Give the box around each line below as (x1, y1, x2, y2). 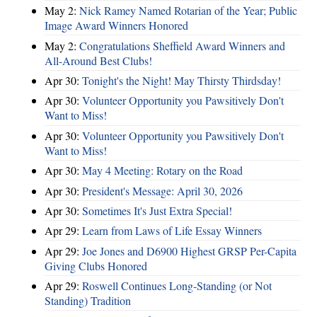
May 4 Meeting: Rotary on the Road (82, 163, 243, 178)
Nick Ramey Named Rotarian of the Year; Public (79, 3, 297, 18)
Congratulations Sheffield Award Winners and (79, 38, 285, 53)
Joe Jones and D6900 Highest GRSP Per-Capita (82, 243, 296, 258)
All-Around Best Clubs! (45, 52, 152, 68)
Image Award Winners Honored (45, 18, 188, 33)
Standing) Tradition (45, 293, 131, 309)
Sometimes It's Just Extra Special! (82, 202, 232, 218)
